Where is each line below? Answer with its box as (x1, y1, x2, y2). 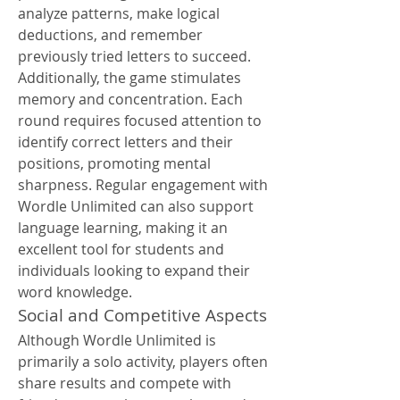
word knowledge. (18, 282, 132, 302)
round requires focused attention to (18, 111, 262, 130)
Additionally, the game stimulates (18, 68, 241, 87)
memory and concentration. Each (18, 89, 243, 109)
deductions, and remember (18, 25, 203, 45)
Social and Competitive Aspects (18, 304, 267, 326)
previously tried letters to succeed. (18, 46, 251, 66)
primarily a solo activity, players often (18, 352, 268, 371)
